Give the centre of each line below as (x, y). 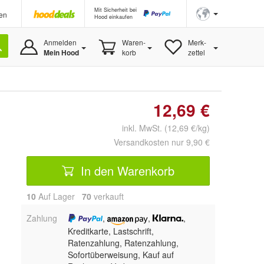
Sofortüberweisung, (105, 254)
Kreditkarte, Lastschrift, (110, 231)
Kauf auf (158, 254)
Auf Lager (59, 196)
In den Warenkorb (126, 170)
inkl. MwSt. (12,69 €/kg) (161, 128)
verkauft (108, 196)
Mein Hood (61, 52)
